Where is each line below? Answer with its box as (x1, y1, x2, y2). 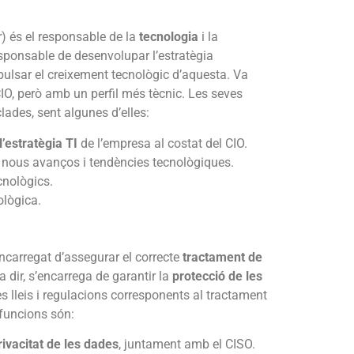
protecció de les (172, 268, 262, 284)
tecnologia (139, 29, 201, 45)
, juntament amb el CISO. (119, 336, 255, 352)
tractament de (183, 249, 262, 265)
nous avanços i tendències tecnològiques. (2, 154, 234, 170)
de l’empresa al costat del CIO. (77, 135, 247, 151)
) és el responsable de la (2, 29, 139, 45)
